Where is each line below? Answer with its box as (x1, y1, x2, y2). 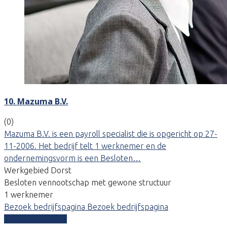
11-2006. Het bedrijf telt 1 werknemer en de (4, 141, 166, 150)
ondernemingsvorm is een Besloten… (4, 153, 141, 163)
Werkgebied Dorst (4, 165, 71, 175)
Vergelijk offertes (4, 214, 67, 223)
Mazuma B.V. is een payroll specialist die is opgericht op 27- (4, 129, 217, 138)
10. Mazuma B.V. (4, 95, 68, 107)
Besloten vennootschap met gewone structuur (4, 177, 171, 187)
